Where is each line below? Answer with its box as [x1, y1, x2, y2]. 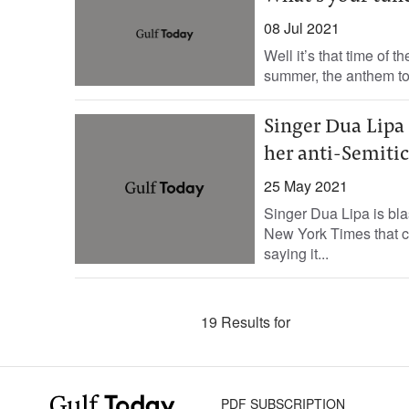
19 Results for [201, 311, 291, 332]
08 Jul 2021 [263, 17, 340, 38]
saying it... [263, 243, 329, 264]
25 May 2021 [263, 175, 348, 196]
